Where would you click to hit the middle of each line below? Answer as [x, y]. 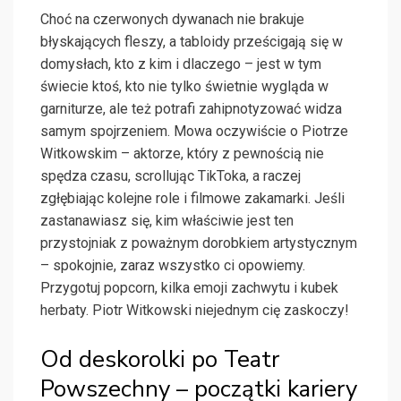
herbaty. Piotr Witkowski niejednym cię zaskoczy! [195, 311]
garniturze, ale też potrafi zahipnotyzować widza [191, 109]
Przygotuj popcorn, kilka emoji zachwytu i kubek [189, 288]
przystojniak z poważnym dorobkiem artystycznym [199, 243]
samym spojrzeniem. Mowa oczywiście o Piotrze [194, 132]
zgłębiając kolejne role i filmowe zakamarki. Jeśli [192, 199]
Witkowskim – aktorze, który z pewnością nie [182, 154]
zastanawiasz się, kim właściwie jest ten [167, 221]
